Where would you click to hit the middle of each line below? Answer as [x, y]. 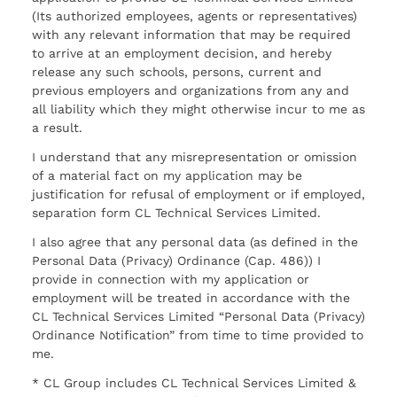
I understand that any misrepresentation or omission [195, 157]
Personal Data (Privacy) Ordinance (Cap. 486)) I [176, 261]
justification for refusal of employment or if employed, [198, 195]
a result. [57, 128]
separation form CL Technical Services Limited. [176, 213]
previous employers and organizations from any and [191, 91]
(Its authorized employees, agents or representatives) [195, 16]
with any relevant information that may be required [191, 35]
